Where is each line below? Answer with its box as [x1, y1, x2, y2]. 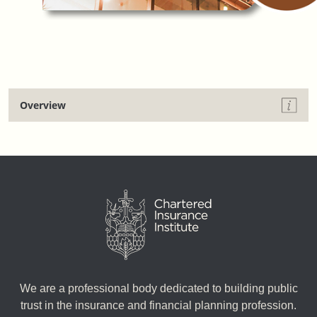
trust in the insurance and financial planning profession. [21, 299, 296, 311]
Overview [20, 98, 69, 112]
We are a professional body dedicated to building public [19, 282, 298, 294]
